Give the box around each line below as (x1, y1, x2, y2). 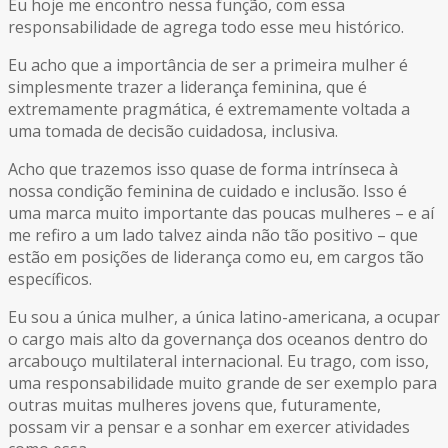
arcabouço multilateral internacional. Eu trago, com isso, (8, 350, 429, 373)
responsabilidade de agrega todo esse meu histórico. (8, 16, 404, 39)
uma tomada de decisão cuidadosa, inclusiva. (8, 120, 338, 143)
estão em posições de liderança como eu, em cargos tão (8, 246, 424, 269)
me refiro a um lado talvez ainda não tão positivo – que (8, 224, 418, 247)
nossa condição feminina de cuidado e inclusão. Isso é (8, 180, 407, 203)
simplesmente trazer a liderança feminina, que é (8, 76, 367, 99)
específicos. (8, 268, 92, 291)
